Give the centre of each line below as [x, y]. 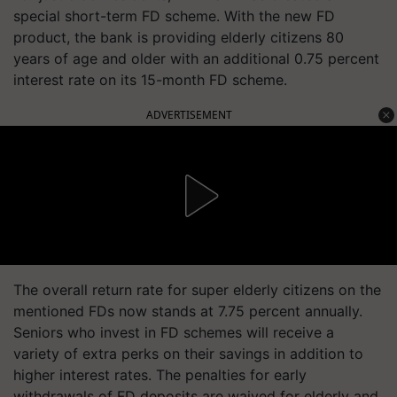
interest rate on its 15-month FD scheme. [150, 80]
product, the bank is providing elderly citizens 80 [179, 37]
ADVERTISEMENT [189, 115]
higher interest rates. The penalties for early [160, 375]
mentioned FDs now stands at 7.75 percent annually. [188, 311]
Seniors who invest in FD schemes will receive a [174, 332]
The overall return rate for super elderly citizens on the [197, 290]
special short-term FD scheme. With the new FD [174, 16]
